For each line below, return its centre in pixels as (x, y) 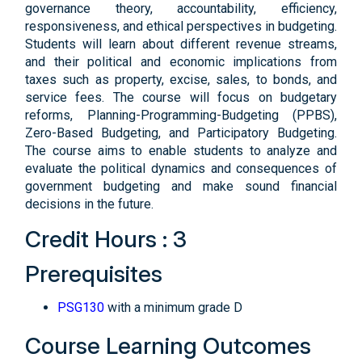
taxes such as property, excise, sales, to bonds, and (181, 80)
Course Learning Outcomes (168, 346)
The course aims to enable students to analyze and (181, 151)
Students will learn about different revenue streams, (181, 44)
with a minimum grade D (173, 307)
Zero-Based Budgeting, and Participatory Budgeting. (181, 133)
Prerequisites (94, 274)
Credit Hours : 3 (106, 239)
